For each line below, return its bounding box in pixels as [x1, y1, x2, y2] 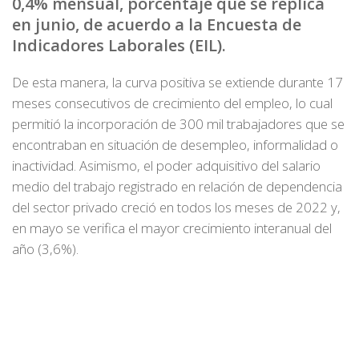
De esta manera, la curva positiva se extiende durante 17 [12, 73, 343, 91]
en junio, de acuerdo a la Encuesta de [12, 14, 301, 35]
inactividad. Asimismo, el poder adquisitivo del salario [12, 156, 321, 175]
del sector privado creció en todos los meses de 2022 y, [12, 198, 341, 216]
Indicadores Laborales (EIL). [12, 34, 226, 56]
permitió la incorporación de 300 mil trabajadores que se [12, 115, 345, 133]
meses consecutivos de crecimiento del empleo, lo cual [12, 94, 333, 112]
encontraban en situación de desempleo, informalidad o [12, 135, 338, 154]
